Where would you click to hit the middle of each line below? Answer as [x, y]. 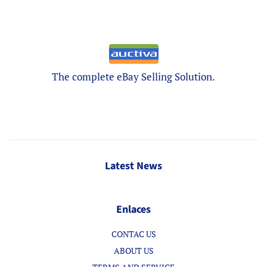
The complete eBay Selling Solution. [133, 77]
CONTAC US [133, 234]
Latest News [133, 166]
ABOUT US [133, 250]
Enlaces [133, 210]
